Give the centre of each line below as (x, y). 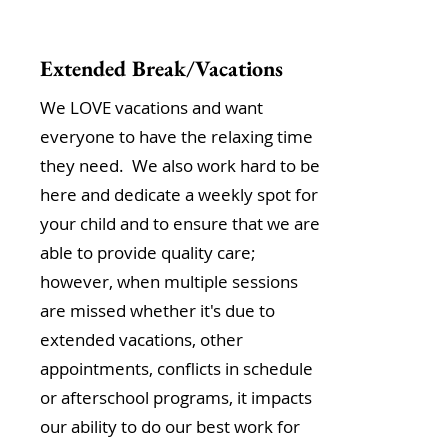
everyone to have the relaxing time (176, 136)
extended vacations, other (141, 339)
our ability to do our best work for (170, 426)
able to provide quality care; (148, 252)
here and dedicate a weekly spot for (179, 194)
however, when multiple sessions (169, 281)
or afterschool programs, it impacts (176, 397)
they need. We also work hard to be (180, 165)
